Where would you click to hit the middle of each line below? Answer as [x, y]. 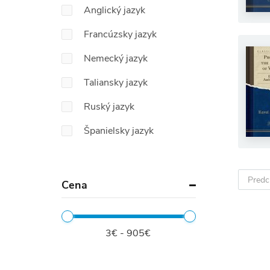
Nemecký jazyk [116, 58]
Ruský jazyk [109, 107]
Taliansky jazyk [116, 83]
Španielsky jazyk [119, 131]
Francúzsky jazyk [120, 34]
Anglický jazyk [115, 10]
